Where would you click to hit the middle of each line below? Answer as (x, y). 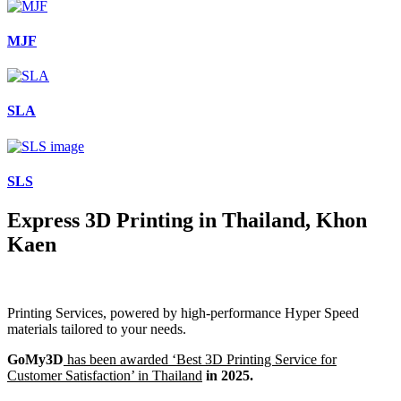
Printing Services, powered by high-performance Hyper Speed (183, 313)
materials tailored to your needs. (97, 329)
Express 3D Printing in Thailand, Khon (187, 221)
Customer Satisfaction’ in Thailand (105, 376)
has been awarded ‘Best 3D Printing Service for (200, 360)
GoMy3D (35, 360)
